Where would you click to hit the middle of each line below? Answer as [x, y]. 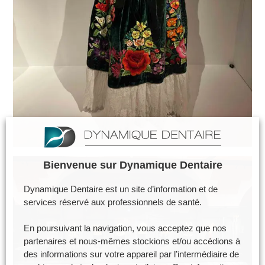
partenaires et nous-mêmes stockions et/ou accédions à [132, 242]
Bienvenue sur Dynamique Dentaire [132, 165]
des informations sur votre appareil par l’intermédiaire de [131, 255]
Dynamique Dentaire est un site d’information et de [121, 190]
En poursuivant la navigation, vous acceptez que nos [125, 229]
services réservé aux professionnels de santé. [113, 203]
